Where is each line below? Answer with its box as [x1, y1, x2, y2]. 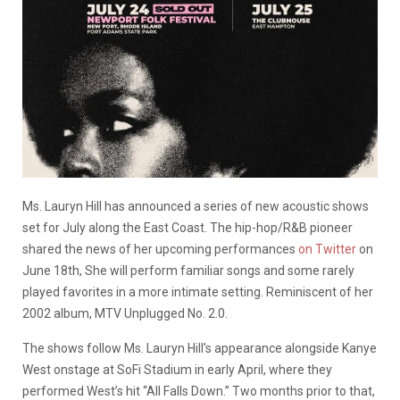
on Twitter [298, 241, 356, 256]
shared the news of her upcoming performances [22, 241, 298, 256]
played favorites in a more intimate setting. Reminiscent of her [22, 284, 373, 299]
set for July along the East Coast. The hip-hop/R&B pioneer [22, 220, 353, 235]
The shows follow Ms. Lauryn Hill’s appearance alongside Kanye [22, 340, 377, 355]
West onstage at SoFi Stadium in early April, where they [22, 362, 332, 377]
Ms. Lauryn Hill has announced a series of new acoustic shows [22, 198, 369, 213]
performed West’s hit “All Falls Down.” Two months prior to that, [22, 383, 375, 398]
